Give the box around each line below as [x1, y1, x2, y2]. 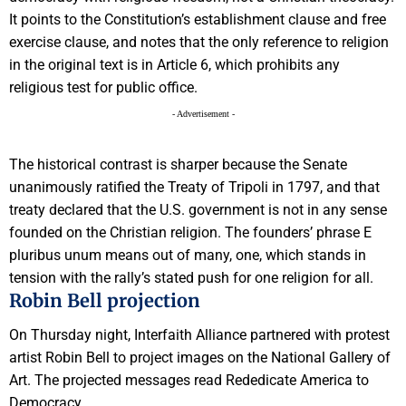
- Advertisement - [171, 108, 235, 119]
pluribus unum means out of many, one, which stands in [9, 246, 366, 264]
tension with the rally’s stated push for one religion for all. [9, 268, 373, 286]
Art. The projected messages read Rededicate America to [9, 372, 369, 390]
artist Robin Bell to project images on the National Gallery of [9, 349, 391, 367]
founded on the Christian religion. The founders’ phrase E [9, 223, 372, 241]
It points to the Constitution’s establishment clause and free [9, 10, 386, 28]
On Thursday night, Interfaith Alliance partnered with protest [9, 326, 390, 344]
